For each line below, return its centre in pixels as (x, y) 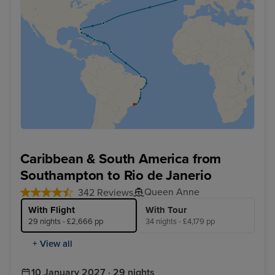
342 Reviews (106, 192)
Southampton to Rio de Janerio (116, 175)
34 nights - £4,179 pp (180, 221)
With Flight (52, 210)
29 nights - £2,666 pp (66, 221)
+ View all (52, 243)
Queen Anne (172, 192)
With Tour (166, 210)
